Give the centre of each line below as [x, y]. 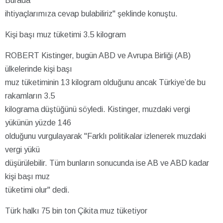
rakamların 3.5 [30, 96]
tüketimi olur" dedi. [37, 190]
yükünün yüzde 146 [38, 122]
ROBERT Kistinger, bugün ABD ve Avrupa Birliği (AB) [98, 55]
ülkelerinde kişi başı [39, 69]
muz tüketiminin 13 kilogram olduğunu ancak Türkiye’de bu [105, 82]
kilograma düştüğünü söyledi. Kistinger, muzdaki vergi [98, 109]
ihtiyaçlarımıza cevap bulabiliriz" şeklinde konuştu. [91, 13]
